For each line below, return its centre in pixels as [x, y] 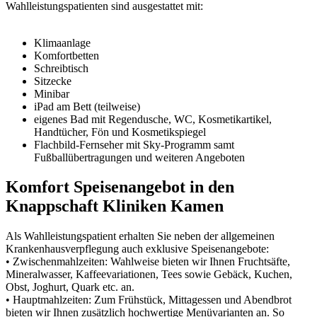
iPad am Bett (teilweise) [87, 106]
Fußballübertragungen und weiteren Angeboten [139, 157]
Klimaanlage [62, 42]
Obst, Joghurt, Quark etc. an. [70, 287]
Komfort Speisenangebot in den [120, 187]
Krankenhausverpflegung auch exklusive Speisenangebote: [137, 249]
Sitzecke [53, 81]
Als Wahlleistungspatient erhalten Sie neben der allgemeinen [140, 236]
